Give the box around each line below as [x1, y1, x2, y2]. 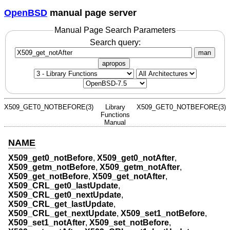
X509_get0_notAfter [97, 154, 175, 163]
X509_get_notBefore [8, 172, 88, 181]
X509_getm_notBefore [8, 163, 95, 172]
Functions [100, 110, 130, 119]
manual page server [47, 7, 137, 18]
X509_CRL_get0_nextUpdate [8, 190, 121, 200]
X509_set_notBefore [89, 218, 169, 227]
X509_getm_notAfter [100, 163, 180, 172]
